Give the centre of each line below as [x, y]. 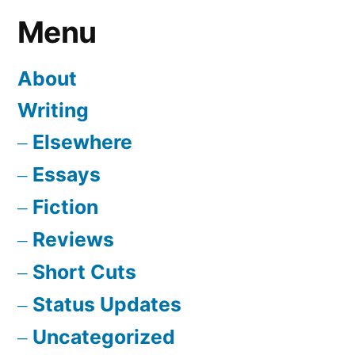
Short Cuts [84, 271]
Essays [67, 174]
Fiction [65, 206]
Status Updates [107, 304]
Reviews [73, 239]
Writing [53, 110]
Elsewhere [82, 141]
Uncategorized [104, 336]
